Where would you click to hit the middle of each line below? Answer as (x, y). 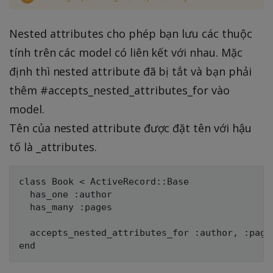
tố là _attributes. (53, 147)
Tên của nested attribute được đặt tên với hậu (130, 128)
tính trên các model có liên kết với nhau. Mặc (126, 53)
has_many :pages (66, 207)
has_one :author (66, 195)
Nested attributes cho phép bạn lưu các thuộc (131, 34)
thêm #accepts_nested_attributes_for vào (119, 90)
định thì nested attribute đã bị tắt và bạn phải (130, 72)
